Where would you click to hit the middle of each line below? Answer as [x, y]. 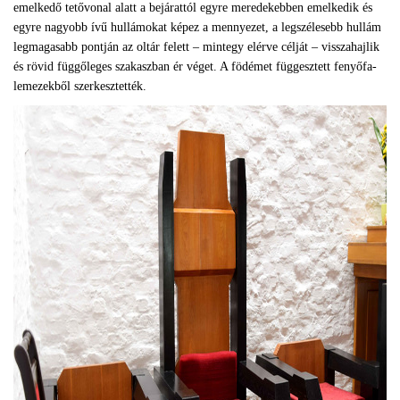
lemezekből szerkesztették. [80, 86]
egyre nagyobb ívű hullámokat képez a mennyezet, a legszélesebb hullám [197, 27]
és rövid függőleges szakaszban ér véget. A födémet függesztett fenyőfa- [195, 67]
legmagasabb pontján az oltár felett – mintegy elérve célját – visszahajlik [196, 47]
